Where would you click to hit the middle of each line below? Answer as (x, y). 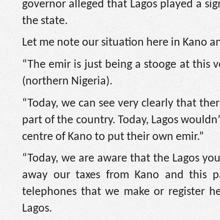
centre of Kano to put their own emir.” (113, 137)
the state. (45, 21)
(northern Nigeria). (67, 81)
